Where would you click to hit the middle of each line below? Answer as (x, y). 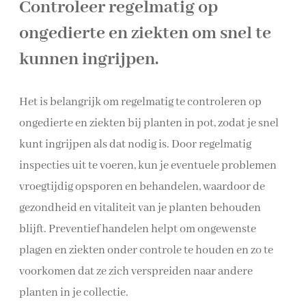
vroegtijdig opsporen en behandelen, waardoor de (142, 187)
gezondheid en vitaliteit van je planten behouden (140, 208)
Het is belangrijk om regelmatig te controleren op (140, 102)
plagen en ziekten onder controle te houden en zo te (146, 251)
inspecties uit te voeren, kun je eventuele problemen (148, 166)
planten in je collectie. (74, 293)
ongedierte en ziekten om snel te (145, 34)
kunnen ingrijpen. (89, 60)
